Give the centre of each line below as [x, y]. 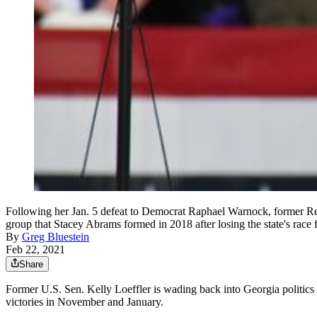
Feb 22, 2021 [35, 250]
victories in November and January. [85, 302]
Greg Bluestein [56, 237]
